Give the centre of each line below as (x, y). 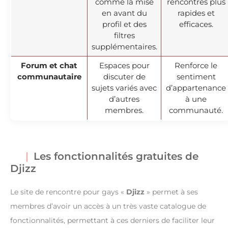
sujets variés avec (124, 88)
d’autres (124, 99)
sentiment (196, 76)
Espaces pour (124, 65)
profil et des (124, 24)
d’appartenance (196, 88)
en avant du (124, 13)
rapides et (196, 13)
